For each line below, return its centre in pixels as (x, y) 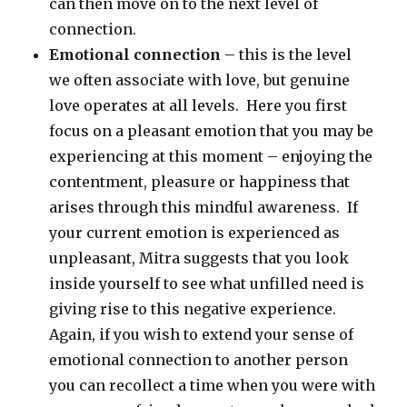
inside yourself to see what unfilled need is (207, 284)
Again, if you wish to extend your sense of (202, 335)
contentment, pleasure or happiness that (200, 182)
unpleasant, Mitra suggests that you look (199, 258)
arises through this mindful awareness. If (204, 208)
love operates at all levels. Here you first (199, 106)
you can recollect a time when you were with (213, 386)
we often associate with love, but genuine (200, 80)
